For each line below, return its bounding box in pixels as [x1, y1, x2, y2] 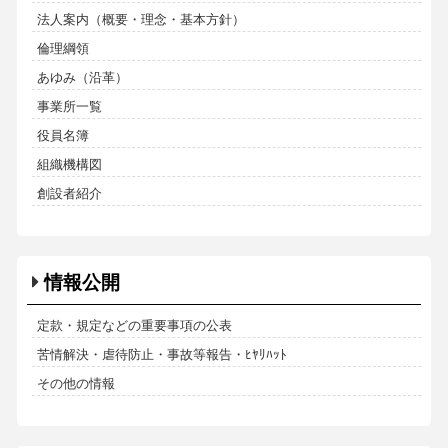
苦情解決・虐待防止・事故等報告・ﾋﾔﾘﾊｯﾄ [36, 346, 287, 362]
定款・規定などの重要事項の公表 [36, 317, 232, 333]
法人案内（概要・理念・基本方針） [36, 11, 245, 27]
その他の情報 [36, 375, 115, 391]
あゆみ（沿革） [36, 69, 128, 85]
